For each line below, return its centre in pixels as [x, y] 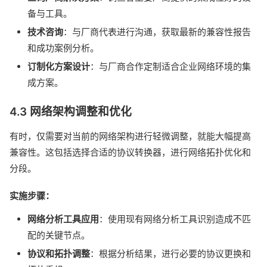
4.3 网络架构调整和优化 [71, 111]
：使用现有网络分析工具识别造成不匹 [175, 219]
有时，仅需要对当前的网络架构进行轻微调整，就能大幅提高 [130, 136]
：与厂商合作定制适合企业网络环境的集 [170, 66]
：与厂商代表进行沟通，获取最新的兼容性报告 [157, 32]
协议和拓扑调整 [59, 253]
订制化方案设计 [59, 66]
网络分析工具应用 [63, 219]
